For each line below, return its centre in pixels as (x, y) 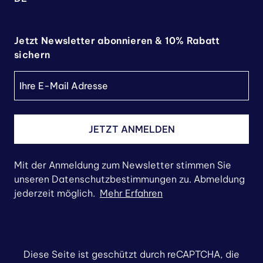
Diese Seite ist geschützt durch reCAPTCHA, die (131, 254)
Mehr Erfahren (131, 193)
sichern (32, 55)
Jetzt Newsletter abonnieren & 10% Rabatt (117, 41)
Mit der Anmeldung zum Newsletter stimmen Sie (123, 165)
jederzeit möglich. (56, 193)
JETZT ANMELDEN (131, 129)
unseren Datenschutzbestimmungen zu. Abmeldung (129, 179)
